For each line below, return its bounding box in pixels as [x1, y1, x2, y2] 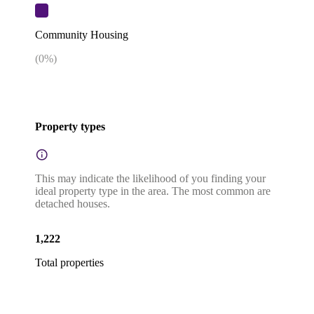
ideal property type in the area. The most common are [35, 185, 271, 198]
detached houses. [35, 198, 110, 210]
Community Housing [35, 28, 128, 41]
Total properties [35, 257, 104, 269]
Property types [35, 120, 105, 132]
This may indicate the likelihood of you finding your [35, 172, 266, 185]
